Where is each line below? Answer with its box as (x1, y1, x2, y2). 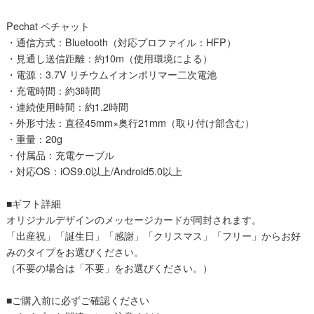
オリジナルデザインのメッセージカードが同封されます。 (6, 212, 261, 227)
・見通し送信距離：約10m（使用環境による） (6, 50, 212, 66)
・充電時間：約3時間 (6, 83, 100, 98)
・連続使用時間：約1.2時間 (6, 99, 128, 114)
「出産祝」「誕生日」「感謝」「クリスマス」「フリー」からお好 (6, 228, 301, 243)
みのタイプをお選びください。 (6, 244, 144, 259)
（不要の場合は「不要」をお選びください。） (6, 260, 212, 275)
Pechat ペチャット (6, 18, 90, 34)
